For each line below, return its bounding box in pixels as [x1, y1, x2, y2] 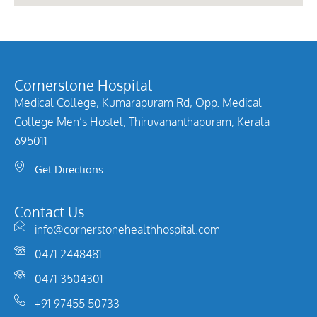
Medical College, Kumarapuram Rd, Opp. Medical [14, 96, 262, 110]
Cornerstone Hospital [14, 76, 152, 94]
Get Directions [35, 163, 103, 177]
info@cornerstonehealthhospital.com [35, 222, 220, 237]
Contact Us [14, 202, 84, 221]
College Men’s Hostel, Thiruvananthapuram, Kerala [14, 115, 270, 129]
